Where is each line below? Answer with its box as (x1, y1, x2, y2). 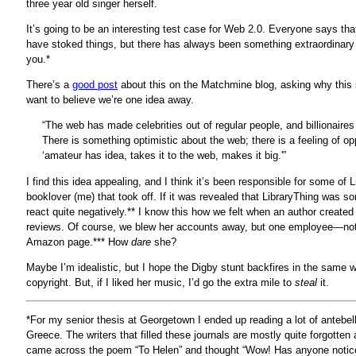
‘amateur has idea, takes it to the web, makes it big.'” (42, 149, 286, 162)
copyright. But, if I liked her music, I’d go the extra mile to (26, 276, 295, 288)
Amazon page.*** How (26, 235, 131, 248)
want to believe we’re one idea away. (26, 94, 194, 106)
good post (72, 79, 118, 91)
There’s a (26, 79, 72, 91)
